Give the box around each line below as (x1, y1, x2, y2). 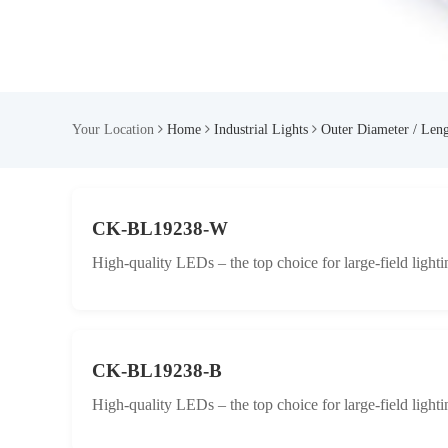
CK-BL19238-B (92, 360, 222, 381)
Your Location (72, 122, 158, 137)
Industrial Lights (214, 122, 308, 137)
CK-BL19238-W (92, 218, 228, 239)
